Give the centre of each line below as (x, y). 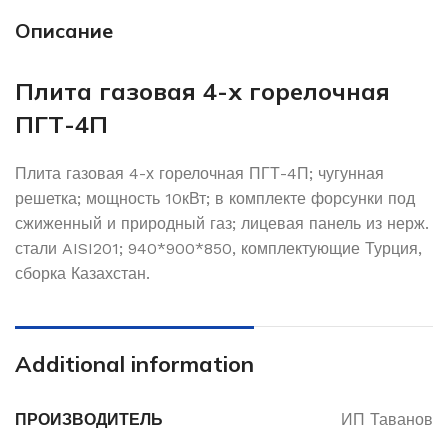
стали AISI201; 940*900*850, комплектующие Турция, (218, 249)
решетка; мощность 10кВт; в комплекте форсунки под (215, 199)
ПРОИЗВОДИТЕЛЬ (89, 420)
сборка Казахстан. (82, 274)
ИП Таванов (387, 420)
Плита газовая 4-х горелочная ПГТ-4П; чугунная (199, 174)
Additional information (134, 364)
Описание (64, 31)
